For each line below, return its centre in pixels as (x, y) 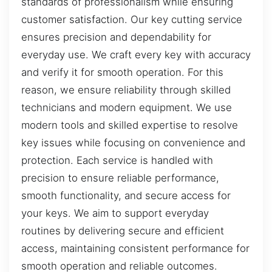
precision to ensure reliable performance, (120, 178)
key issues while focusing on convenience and (133, 142)
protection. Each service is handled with (117, 160)
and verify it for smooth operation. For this (122, 72)
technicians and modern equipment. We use (127, 107)
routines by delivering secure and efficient (123, 230)
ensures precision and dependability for (116, 37)
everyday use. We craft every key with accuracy (136, 54)
